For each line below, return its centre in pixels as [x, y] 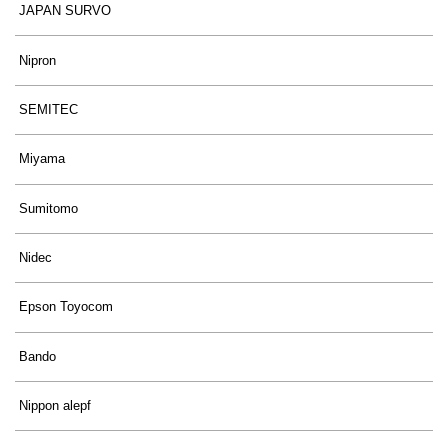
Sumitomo [49, 208]
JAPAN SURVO [65, 11]
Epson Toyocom [66, 307]
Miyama [42, 159]
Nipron [38, 60]
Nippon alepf [55, 406]
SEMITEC [49, 109]
